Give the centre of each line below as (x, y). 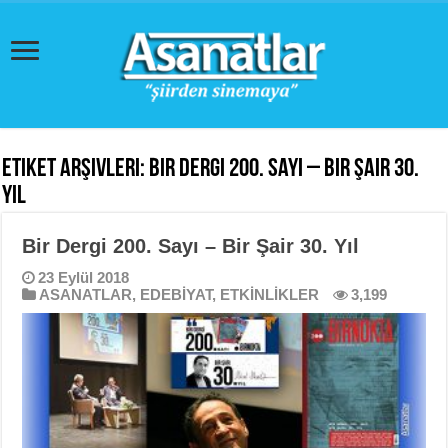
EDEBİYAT (176, 294)
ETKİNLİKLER (270, 294)
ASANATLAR (86, 294)
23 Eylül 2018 (84, 277)
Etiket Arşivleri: (76, 169)
